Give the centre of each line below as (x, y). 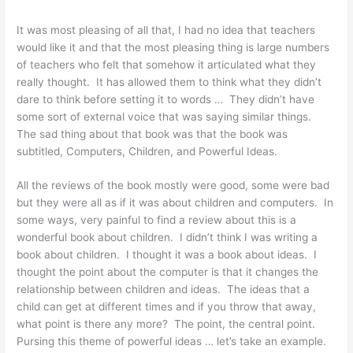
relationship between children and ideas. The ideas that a (163, 290)
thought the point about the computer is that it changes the (168, 272)
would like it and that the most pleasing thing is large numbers (173, 47)
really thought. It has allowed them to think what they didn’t (169, 82)
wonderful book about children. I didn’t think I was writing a (167, 238)
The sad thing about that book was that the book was (152, 134)
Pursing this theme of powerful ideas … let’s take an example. (172, 342)
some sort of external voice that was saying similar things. (166, 116)
